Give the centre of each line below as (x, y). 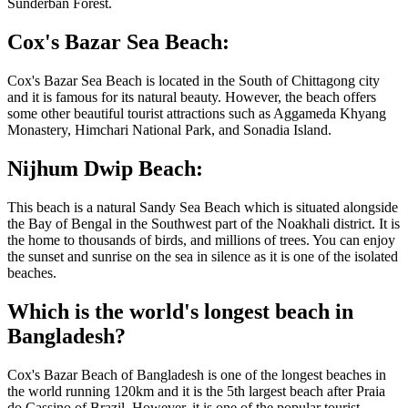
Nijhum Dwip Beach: (105, 169)
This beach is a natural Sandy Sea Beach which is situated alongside (203, 208)
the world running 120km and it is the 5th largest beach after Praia (196, 391)
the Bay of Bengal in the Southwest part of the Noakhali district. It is (204, 224)
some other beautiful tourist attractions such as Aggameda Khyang (197, 114)
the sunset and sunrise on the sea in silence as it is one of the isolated (203, 257)
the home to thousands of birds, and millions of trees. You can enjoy (201, 240)
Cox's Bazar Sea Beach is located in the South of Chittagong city (194, 81)
